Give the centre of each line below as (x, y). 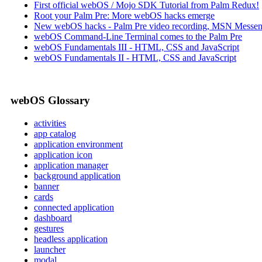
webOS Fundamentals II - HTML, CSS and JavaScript (135, 58)
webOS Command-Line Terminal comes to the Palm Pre (138, 37)
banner (46, 186)
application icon (63, 154)
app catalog (55, 133)
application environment (78, 144)
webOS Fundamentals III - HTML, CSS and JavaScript (137, 47)
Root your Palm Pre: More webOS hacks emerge (124, 16)
